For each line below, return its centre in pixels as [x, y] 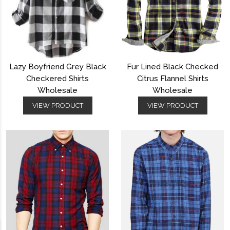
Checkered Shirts [57, 79]
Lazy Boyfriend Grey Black [57, 67]
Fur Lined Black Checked [172, 67]
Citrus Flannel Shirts [172, 79]
